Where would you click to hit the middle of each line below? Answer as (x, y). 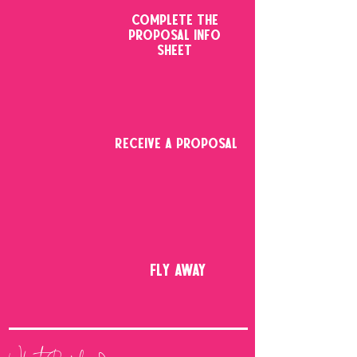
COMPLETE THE (175, 21)
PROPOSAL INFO (175, 36)
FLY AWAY (178, 272)
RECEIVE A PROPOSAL (178, 145)
